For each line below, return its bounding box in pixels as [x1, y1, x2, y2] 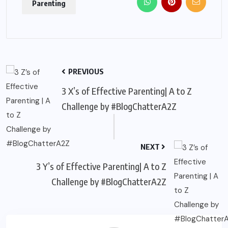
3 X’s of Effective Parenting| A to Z [62, 85, 192, 97]
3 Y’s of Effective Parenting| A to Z [36, 160, 166, 173]
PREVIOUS [67, 67, 104, 76]
